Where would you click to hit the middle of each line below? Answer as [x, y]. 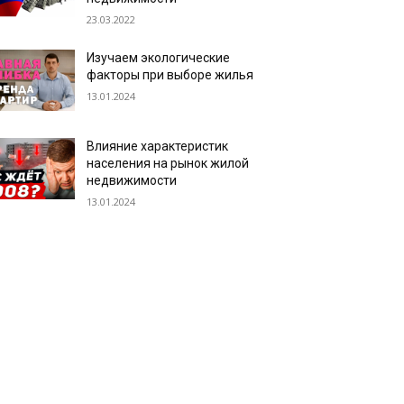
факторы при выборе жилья [170, 75]
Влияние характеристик [158, 147]
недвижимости [132, 181]
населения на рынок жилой [168, 164]
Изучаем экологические [159, 58]
